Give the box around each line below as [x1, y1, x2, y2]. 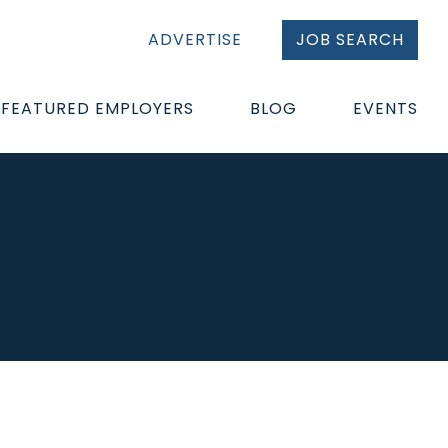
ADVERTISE [148, 28, 242, 51]
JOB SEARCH [296, 28, 404, 51]
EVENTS [353, 96, 418, 120]
